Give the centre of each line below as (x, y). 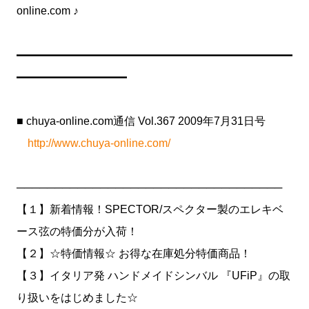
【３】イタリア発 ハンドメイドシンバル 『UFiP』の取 (153, 276)
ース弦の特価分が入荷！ (77, 231)
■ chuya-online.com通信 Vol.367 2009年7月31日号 (141, 121)
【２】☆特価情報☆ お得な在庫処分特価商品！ (134, 253)
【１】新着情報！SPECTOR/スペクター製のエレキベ (150, 209)
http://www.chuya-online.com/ (99, 143)
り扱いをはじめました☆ (77, 298)
